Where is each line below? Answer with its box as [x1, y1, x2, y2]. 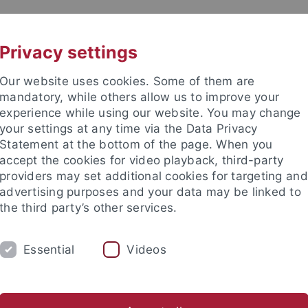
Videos [126, 242, 166, 256]
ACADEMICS [114, 243, 177, 258]
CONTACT [207, 19, 251, 32]
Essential [23, 242, 75, 256]
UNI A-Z [113, 19, 148, 32]
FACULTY [11, 243, 59, 258]
